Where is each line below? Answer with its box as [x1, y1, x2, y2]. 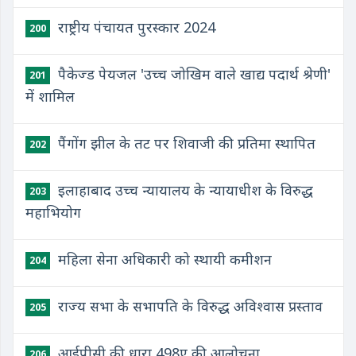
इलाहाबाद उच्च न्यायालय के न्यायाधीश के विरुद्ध [54, 180, 313, 199]
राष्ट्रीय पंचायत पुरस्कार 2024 [54, 17, 215, 37]
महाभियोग [25, 203, 81, 222]
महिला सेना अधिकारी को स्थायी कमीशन [54, 250, 272, 269]
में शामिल [25, 87, 75, 106]
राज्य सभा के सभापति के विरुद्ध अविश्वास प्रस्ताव [54, 296, 323, 315]
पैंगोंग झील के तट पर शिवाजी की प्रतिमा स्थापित [54, 133, 315, 153]
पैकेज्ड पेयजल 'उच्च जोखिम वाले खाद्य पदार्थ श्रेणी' [54, 64, 331, 83]
